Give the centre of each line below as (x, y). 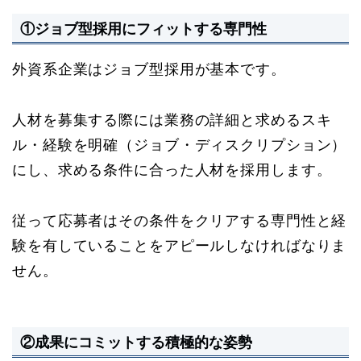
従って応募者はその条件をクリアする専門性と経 (180, 220)
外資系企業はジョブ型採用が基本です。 (149, 69)
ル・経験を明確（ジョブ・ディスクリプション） (180, 145)
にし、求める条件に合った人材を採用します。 (172, 170)
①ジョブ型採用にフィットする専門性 (143, 28)
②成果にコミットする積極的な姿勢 (136, 342)
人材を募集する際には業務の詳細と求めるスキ (172, 120)
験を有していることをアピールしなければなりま (180, 245)
